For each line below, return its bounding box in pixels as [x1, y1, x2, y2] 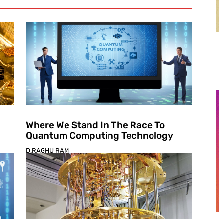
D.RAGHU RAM [25, 146, 69, 154]
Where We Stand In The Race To [25, 119, 165, 131]
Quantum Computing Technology [25, 130, 173, 141]
